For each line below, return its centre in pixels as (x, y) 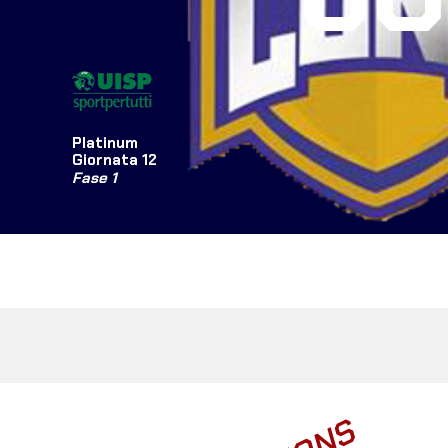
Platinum (105, 143)
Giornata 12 (114, 160)
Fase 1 (94, 178)
